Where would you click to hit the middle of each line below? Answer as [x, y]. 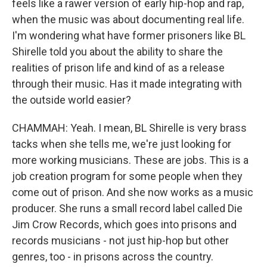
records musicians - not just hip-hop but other [120, 240]
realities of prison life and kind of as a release [118, 68]
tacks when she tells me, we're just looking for [122, 144]
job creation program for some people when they [127, 176]
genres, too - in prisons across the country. [113, 257]
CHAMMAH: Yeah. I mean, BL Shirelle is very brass [129, 128]
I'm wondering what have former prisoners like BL [129, 35]
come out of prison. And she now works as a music [133, 192]
